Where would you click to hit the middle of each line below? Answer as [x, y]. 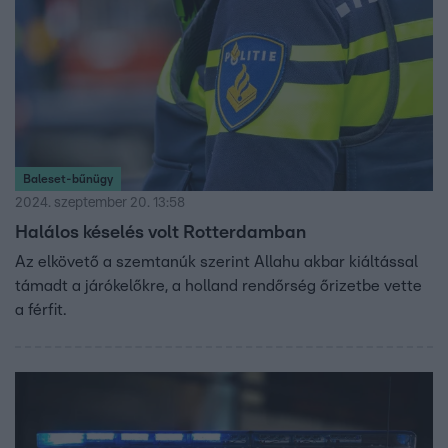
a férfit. [42, 310]
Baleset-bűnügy [68, 179]
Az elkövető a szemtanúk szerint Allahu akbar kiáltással [216, 262]
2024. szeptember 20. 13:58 [100, 203]
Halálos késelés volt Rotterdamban [160, 233]
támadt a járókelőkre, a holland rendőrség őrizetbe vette [218, 286]
